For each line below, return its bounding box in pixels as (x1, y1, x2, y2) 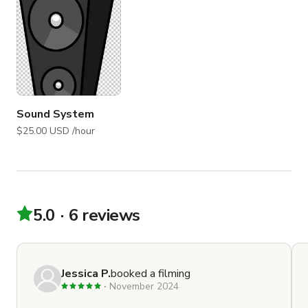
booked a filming (111, 265, 190, 281)
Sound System (16, 107, 94, 122)
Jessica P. (61, 265, 111, 281)
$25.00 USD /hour (72, 124, 95, 138)
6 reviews (69, 204, 140, 227)
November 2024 (109, 279, 179, 293)
